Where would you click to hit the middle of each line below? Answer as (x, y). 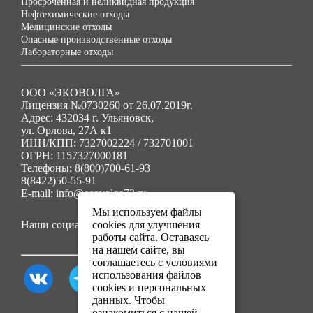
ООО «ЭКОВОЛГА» (71, 93)
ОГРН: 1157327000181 (74, 155)
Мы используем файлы (147, 212)
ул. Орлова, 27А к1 (66, 130)
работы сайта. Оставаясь (151, 237)
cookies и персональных (149, 287)
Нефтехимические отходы (75, 14)
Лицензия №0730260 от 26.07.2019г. (107, 105)
